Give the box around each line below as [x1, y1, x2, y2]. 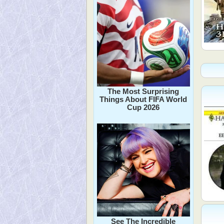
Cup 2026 [127, 102, 160, 111]
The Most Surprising [107, 86, 179, 95]
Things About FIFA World [99, 94, 187, 103]
